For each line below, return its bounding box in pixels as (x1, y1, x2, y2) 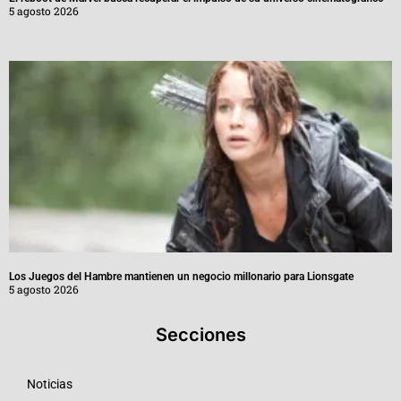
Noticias (27, 377, 73, 392)
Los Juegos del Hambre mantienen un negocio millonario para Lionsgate (9, 270, 354, 284)
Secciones (155, 324, 246, 346)
